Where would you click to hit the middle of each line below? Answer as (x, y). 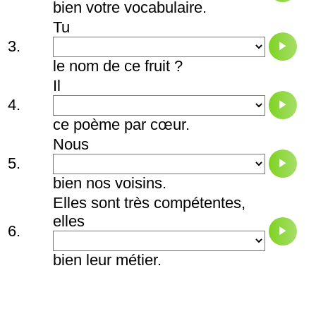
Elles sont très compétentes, (149, 203)
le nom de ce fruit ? (117, 66)
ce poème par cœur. (121, 125)
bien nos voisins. (109, 183)
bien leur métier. (107, 260)
